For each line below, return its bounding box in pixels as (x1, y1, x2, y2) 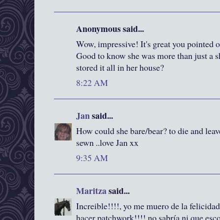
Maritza (76, 184, 107, 197)
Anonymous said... (76, 22, 144, 35)
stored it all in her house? (76, 61, 164, 74)
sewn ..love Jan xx (76, 137, 138, 149)
